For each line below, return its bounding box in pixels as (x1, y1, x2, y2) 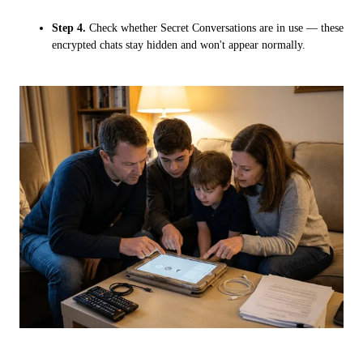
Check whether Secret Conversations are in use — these (86, 22, 344, 35)
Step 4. (52, 22, 86, 35)
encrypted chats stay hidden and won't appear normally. (52, 39, 305, 52)
